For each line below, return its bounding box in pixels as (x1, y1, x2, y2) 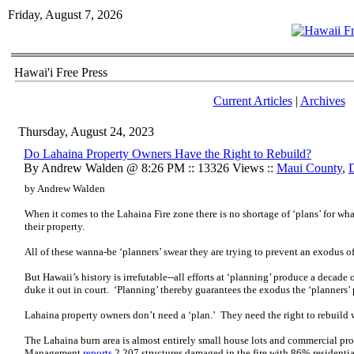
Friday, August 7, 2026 (8, 8, 122, 21)
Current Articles (213, 94, 292, 107)
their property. (24, 220, 85, 232)
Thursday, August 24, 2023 (18, 125, 154, 138)
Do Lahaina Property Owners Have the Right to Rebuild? (24, 147, 311, 160)
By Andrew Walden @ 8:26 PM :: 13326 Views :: (24, 161, 277, 175)
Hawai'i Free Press (14, 66, 107, 79)
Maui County (277, 161, 342, 175)
